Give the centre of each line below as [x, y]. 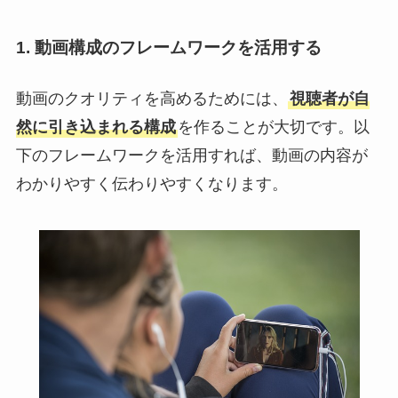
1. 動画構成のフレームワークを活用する [168, 47]
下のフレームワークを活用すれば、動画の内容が [191, 156]
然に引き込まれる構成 [96, 127]
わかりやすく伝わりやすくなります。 [151, 184]
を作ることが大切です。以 [273, 127]
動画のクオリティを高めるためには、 [151, 99]
